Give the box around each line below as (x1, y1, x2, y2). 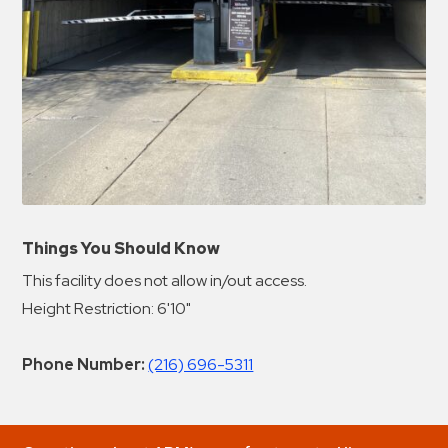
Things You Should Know (22, 238, 221, 260)
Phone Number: (22, 354, 146, 376)
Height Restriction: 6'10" (22, 298, 192, 320)
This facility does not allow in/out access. (22, 270, 308, 292)
